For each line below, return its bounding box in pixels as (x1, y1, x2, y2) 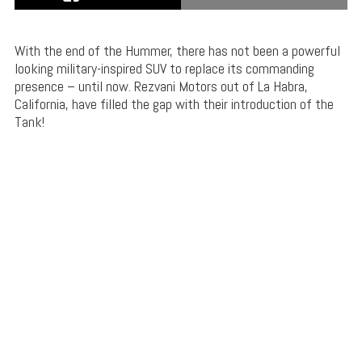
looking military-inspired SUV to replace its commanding (14, 58, 314, 78)
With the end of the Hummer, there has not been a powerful (14, 40, 340, 60)
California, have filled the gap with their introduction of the (14, 94, 334, 113)
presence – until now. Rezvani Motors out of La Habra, (14, 76, 308, 95)
